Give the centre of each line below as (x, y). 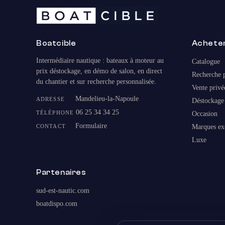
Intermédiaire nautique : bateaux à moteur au (100, 61)
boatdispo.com (57, 204)
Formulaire (91, 126)
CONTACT (51, 126)
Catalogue (206, 62)
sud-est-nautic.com (63, 191)
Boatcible (56, 44)
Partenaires (61, 173)
